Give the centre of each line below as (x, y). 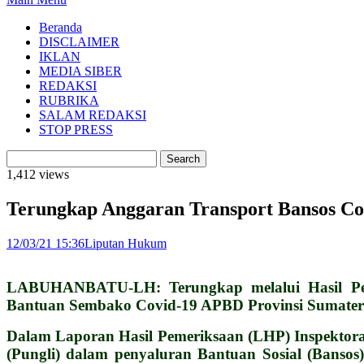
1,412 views (38, 174)
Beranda (61, 27)
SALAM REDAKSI (93, 115)
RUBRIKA (69, 100)
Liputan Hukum (126, 243)
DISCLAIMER (79, 41)
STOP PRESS (76, 129)
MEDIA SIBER (80, 71)
